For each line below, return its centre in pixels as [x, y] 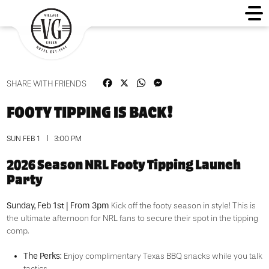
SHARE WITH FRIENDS [46, 84]
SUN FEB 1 [24, 139]
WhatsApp [169, 82]
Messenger [188, 82]
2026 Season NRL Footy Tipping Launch [123, 164]
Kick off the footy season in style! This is [182, 206]
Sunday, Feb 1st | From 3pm [58, 206]
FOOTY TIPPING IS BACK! [89, 112]
